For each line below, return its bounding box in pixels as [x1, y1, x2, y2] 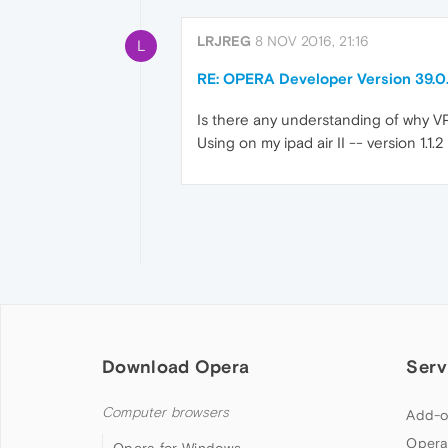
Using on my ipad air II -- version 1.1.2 [197, 134, 444, 151]
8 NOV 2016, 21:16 [255, 33, 369, 49]
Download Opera [102, 356, 250, 378]
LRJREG [197, 33, 251, 49]
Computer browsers [102, 404, 230, 422]
